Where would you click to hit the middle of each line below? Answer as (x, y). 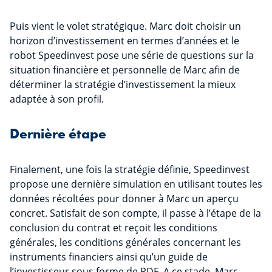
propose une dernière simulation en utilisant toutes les (136, 184)
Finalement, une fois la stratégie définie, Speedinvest (130, 170)
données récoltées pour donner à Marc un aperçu (124, 199)
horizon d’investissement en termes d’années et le (124, 41)
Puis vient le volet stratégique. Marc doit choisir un (125, 26)
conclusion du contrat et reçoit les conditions (114, 228)
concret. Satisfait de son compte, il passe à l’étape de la (135, 213)
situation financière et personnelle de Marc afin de (125, 70)
